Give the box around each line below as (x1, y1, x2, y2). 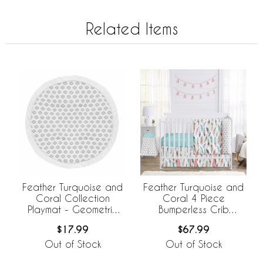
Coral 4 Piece (162, 193, 225, 204)
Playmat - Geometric (27, 204, 118, 215)
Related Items (85, 20, 178, 38)
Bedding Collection (150, 215, 237, 226)
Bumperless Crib (158, 204, 229, 215)
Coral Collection (35, 193, 110, 204)
